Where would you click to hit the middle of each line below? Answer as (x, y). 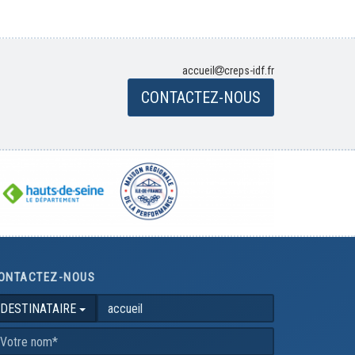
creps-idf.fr (249, 70)
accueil (198, 70)
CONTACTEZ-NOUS (201, 97)
